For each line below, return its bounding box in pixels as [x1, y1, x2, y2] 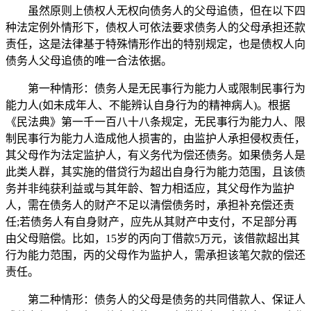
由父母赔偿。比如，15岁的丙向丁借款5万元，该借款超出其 [6, 233, 300, 245]
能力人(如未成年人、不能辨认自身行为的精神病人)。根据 [6, 99, 290, 112]
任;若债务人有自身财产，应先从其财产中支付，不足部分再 [6, 216, 297, 228]
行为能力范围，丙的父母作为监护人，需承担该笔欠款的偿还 [6, 249, 305, 262]
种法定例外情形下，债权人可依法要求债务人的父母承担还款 [6, 22, 305, 34]
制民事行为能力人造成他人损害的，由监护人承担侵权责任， [6, 133, 305, 145]
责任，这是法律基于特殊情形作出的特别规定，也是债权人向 [6, 38, 305, 51]
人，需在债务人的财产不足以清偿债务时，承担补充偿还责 [6, 199, 294, 212]
